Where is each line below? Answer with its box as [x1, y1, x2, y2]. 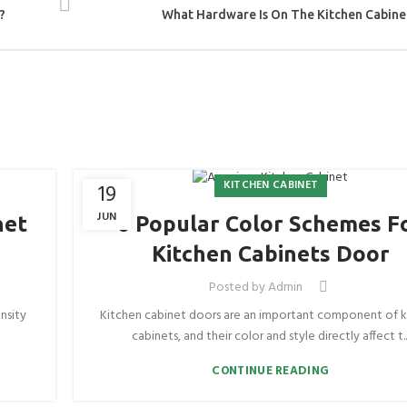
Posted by [208, 276, 268, 298]
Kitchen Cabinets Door [151, 242, 390, 267]
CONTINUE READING [212, 362, 330, 382]
